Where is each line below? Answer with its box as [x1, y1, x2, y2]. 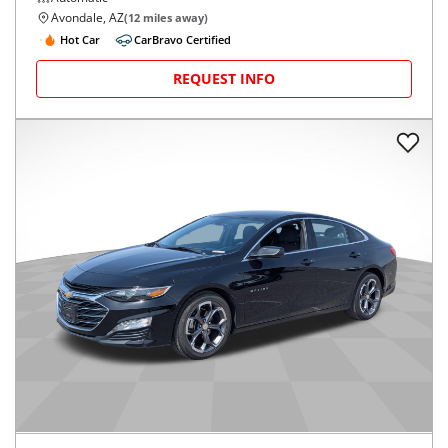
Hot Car [60, 31, 100, 47]
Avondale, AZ [51, 9, 124, 27]
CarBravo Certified [134, 31, 231, 47]
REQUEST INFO [173, 69, 275, 89]
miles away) [140, 10, 208, 26]
